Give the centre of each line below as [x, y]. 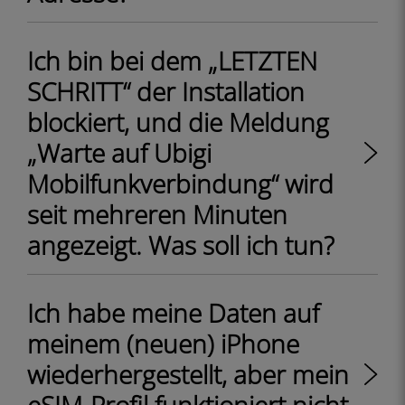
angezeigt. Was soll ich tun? [181, 245]
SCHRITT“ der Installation [166, 91]
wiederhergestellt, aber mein [188, 374]
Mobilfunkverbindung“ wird [180, 184]
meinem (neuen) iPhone [163, 344]
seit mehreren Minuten [157, 214]
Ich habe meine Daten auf [173, 313]
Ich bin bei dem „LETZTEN [172, 61]
